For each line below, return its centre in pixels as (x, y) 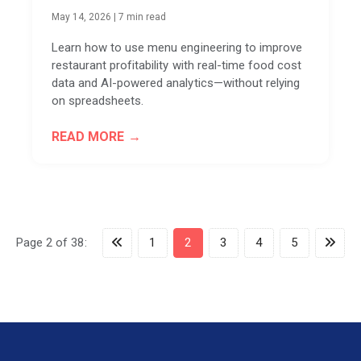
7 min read (143, 17)
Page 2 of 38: (53, 242)
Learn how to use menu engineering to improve (177, 47)
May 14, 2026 (82, 17)
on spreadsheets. (98, 100)
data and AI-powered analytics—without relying (176, 83)
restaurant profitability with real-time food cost (176, 65)
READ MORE (88, 136)
